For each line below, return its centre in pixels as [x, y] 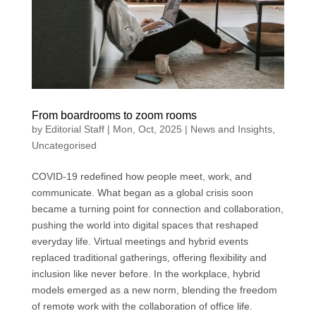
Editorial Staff [74, 129]
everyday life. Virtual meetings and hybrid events [140, 241]
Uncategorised [64, 145]
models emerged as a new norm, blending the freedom [154, 290]
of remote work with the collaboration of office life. [142, 306]
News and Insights [231, 129]
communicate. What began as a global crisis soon [142, 192]
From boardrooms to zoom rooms [114, 115]
